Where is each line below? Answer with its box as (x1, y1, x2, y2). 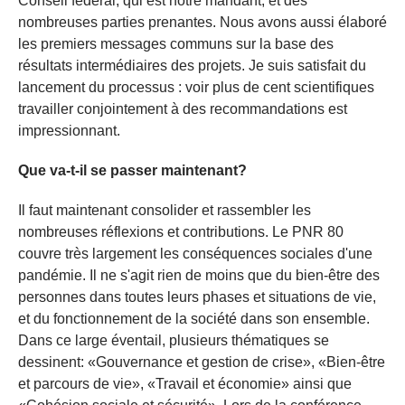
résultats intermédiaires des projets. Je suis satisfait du (18, 57, 366, 73)
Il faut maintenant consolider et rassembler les (18, 202, 311, 218)
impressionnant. (18, 122, 120, 138)
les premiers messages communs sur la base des (18, 35, 334, 52)
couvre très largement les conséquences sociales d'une (18, 245, 372, 261)
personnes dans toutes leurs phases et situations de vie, (18, 288, 376, 305)
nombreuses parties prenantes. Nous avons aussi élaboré (18, 14, 387, 30)
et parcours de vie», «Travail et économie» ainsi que (18, 375, 352, 391)
